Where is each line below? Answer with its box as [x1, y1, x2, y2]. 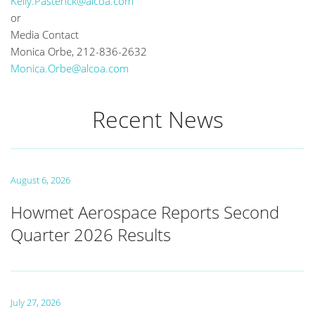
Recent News [91, 104, 224, 134]
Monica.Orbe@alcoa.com [11, 61, 129, 75]
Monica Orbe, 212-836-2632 [11, 44, 147, 58]
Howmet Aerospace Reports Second [11, 200, 279, 224]
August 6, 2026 [11, 174, 70, 186]
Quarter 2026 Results [11, 223, 171, 246]
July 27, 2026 [11, 296, 60, 309]
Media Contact [11, 27, 79, 41]
